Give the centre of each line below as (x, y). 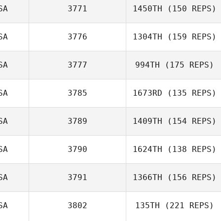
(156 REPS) (189, 177)
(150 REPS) (189, 9)
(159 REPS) (189, 37)
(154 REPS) (189, 121)
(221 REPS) (187, 205)
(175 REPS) (187, 65)
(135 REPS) (189, 93)
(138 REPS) (189, 149)
